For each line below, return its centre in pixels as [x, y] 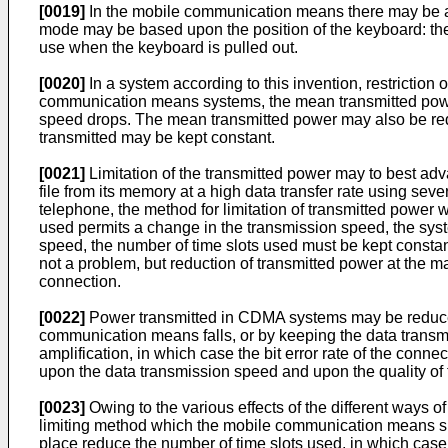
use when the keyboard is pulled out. [168, 47]
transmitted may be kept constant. [157, 137]
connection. [80, 281]
